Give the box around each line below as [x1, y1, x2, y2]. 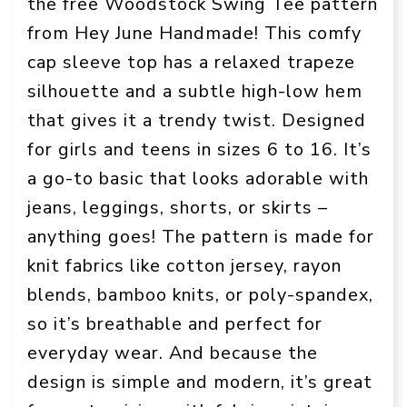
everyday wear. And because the [27, 340, 318, 365]
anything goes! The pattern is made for [27, 223, 374, 249]
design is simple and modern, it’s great [27, 369, 372, 394]
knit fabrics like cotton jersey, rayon [27, 253, 342, 278]
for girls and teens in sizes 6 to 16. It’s [27, 136, 372, 162]
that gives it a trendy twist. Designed [27, 107, 366, 133]
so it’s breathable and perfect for [27, 311, 323, 336]
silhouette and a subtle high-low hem [27, 78, 362, 104]
